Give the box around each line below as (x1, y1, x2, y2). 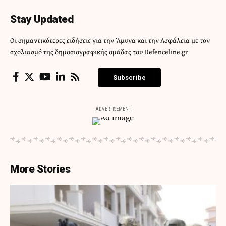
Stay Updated (10, 13, 73, 26)
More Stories (10, 163, 70, 176)
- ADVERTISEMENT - (93, 106, 133, 112)
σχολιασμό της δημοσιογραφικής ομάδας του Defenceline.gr (10, 47, 188, 58)
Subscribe (113, 74, 146, 82)
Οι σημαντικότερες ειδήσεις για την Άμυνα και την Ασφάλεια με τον (10, 35, 210, 46)
